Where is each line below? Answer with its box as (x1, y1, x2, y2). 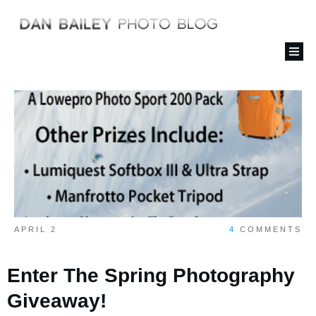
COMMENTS (236, 225, 302, 234)
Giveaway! (7, 290, 107, 312)
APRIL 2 (14, 225, 57, 234)
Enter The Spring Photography (7, 265, 295, 287)
